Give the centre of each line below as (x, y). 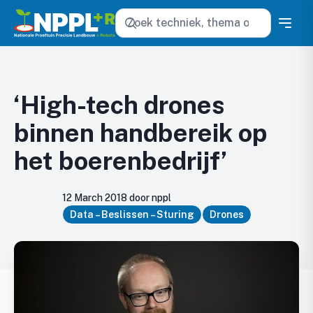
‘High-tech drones (119, 105)
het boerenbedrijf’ (121, 161)
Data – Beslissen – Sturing (132, 214)
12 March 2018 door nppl (116, 198)
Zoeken (133, 14)
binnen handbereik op (141, 133)
